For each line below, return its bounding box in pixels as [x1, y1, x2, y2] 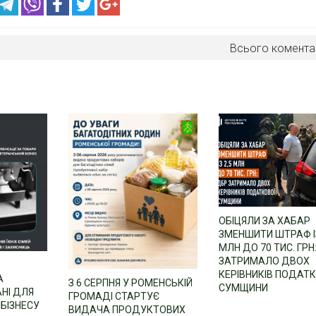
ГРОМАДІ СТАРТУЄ [68, 290, 159, 302]
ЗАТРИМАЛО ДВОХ [219, 255, 310, 267]
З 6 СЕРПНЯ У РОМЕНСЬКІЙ [68, 276, 193, 288]
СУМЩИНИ [219, 281, 269, 293]
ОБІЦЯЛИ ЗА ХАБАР [219, 214, 311, 226]
